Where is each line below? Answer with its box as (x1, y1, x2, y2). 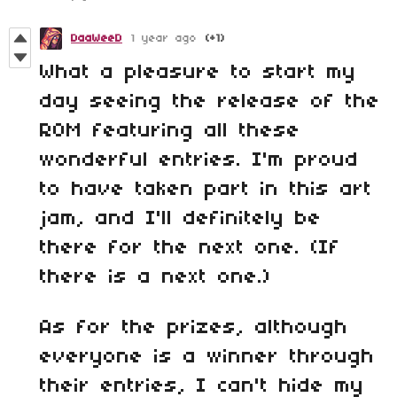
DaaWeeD (71, 33, 122, 45)
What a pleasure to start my (40, 62, 356, 84)
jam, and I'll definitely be (40, 208, 322, 230)
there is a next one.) (40, 267, 271, 289)
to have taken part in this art (40, 179, 372, 201)
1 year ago (131, 33, 197, 45)
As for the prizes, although (40, 317, 348, 339)
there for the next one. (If (40, 237, 340, 260)
